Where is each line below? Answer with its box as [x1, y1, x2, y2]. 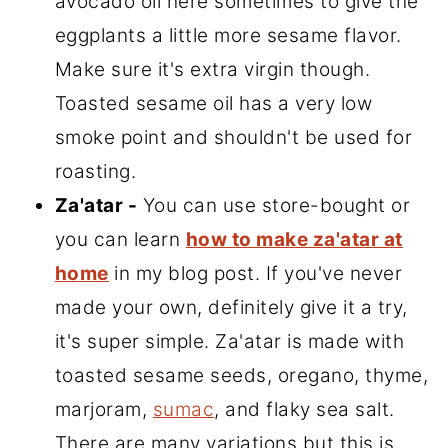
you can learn [54, 228, 186, 252]
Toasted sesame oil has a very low [54, 92, 373, 116]
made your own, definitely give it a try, [54, 296, 408, 320]
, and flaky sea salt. [214, 398, 395, 422]
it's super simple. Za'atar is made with [54, 330, 405, 354]
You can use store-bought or [137, 194, 411, 218]
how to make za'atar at [185, 228, 403, 252]
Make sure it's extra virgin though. [54, 58, 371, 82]
